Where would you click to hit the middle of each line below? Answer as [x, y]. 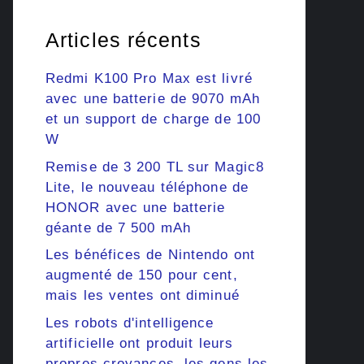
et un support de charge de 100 [154, 119]
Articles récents [123, 40]
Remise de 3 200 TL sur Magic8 [155, 167]
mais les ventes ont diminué [143, 296]
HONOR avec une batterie [136, 207]
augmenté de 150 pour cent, [142, 275]
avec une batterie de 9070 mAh [153, 99]
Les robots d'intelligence [130, 323]
